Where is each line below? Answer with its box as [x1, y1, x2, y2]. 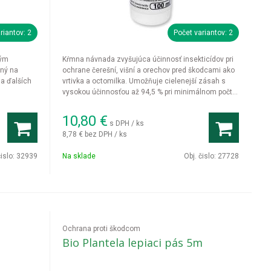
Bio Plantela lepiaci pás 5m [62, 235, 203, 250]
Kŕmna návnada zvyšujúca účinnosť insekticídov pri [62, 55, 234, 64]
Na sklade [62, 152, 96, 160]
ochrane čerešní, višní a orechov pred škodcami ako [62, 66, 235, 74]
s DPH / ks [109, 119, 145, 128]
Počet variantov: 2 [174, 28, 233, 37]
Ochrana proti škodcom [62, 224, 141, 233]
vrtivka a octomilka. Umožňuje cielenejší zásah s [62, 77, 226, 85]
